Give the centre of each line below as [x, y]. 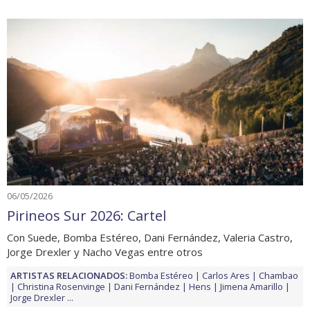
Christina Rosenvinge [61, 286]
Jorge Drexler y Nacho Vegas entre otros [105, 252]
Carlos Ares [226, 275]
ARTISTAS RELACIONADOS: [69, 275]
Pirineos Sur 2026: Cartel [86, 216]
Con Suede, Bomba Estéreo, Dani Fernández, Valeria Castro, [150, 237]
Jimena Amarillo [252, 286]
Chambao [279, 275]
